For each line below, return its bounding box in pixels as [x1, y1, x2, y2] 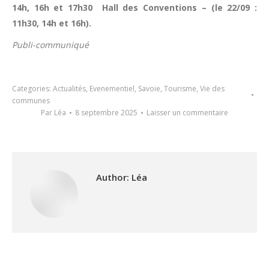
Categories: [12, 83, 53, 94]
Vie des [200, 83, 225, 94]
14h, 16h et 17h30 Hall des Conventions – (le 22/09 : [12, 2, 257, 13]
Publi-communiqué [12, 39, 89, 50]
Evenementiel [89, 83, 134, 94]
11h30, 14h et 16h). [12, 17, 91, 29]
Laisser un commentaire [147, 107, 228, 118]
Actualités [53, 83, 86, 94]
